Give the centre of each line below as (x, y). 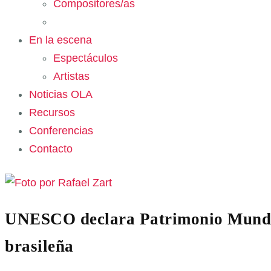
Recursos (52, 112)
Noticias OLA (61, 94)
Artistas (71, 76)
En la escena (60, 40)
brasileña (39, 246)
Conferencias (61, 130)
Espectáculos (86, 58)
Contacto (51, 149)
